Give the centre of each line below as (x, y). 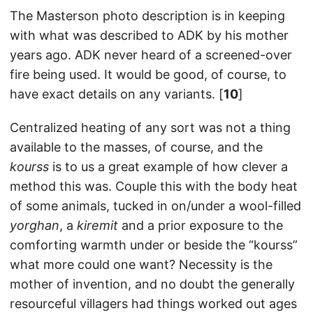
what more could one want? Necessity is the (141, 264)
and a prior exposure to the (201, 225)
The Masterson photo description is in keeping (147, 15)
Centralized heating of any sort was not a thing (150, 127)
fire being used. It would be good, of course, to (148, 74)
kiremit (97, 225)
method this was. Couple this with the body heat (154, 186)
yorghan (35, 225)
